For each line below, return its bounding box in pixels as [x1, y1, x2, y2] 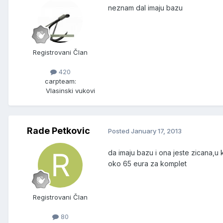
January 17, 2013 [131, 127, 182, 135]
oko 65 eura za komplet [108, 159, 187, 168]
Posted [108, 127, 131, 135]
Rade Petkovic [26, 125, 90, 136]
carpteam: [44, 77, 76, 85]
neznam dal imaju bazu [108, 3, 183, 12]
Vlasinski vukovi [45, 86, 95, 95]
